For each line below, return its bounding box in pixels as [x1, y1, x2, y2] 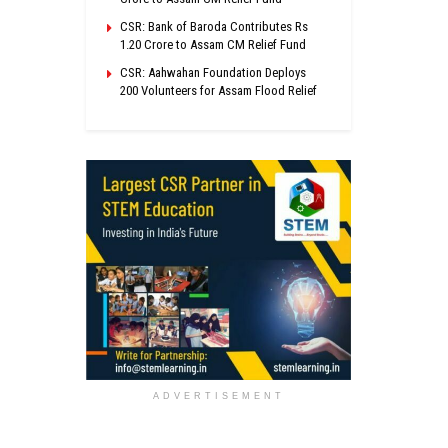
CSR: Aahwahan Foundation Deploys [120, 64, 306, 80]
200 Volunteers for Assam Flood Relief [120, 82, 317, 98]
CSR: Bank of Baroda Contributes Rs [120, 18, 308, 34]
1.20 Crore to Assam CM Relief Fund [120, 36, 306, 52]
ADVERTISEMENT [152, 390, 285, 401]
